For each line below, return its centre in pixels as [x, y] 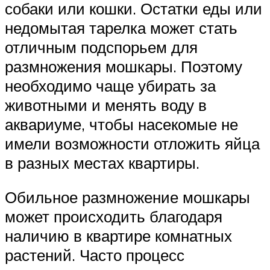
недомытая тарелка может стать [121, 27]
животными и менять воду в [106, 105]
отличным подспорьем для [101, 47]
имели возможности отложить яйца [132, 143]
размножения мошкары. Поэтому [124, 66]
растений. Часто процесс [95, 255]
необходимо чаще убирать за [110, 85]
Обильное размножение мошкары [127, 197]
